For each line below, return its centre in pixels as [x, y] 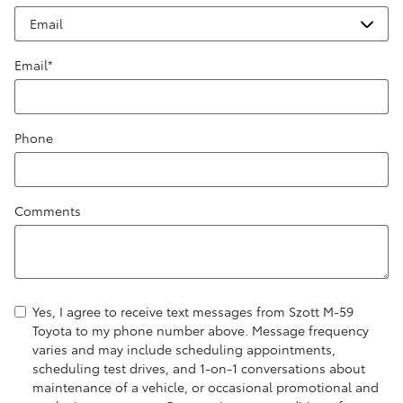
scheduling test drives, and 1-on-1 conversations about [199, 367]
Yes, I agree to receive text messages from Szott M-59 [193, 311]
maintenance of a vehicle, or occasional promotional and [206, 386]
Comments [48, 210]
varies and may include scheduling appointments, [184, 349]
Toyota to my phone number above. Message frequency [201, 330]
